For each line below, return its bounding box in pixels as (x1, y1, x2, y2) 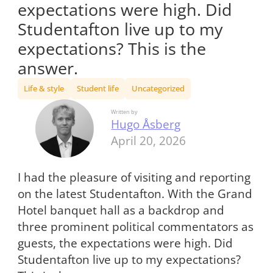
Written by (111, 108, 138, 116)
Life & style (24, 82, 65, 94)
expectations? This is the (17, 37, 206, 60)
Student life (76, 82, 119, 94)
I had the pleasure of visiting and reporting (17, 169, 250, 185)
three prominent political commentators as (17, 219, 253, 235)
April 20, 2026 (111, 133, 186, 149)
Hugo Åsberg (111, 116, 181, 132)
